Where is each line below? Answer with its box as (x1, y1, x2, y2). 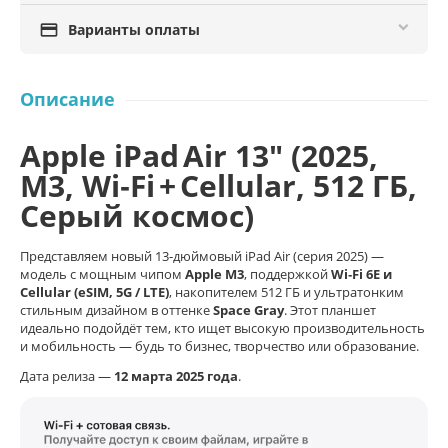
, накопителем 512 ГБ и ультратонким (169, 283, 404, 301)
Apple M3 (185, 265, 244, 283)
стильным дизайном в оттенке (20, 301, 213, 319)
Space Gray (213, 301, 284, 319)
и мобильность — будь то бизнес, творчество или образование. (20, 337, 419, 355)
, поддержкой (244, 265, 331, 283)
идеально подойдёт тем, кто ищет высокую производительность (20, 319, 425, 337)
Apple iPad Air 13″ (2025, (20, 135, 378, 176)
